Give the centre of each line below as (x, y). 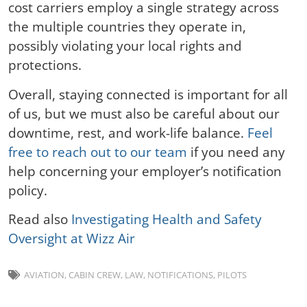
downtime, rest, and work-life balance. (128, 132)
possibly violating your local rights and (125, 46)
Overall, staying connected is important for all (148, 94)
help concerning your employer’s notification (145, 171)
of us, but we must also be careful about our (144, 113)
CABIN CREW (95, 275)
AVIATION (44, 275)
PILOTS (232, 275)
